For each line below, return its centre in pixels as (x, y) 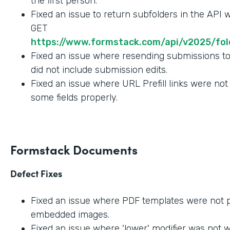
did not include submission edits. (99, 70)
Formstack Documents (74, 149)
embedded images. (70, 214)
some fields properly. (74, 97)
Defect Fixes (36, 173)
